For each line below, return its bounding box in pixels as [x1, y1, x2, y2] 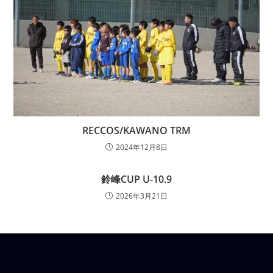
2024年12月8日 [116, 141, 168, 152]
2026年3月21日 [116, 190, 168, 201]
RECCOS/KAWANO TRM [82, 123, 191, 137]
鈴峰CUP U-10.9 [101, 172, 172, 186]
